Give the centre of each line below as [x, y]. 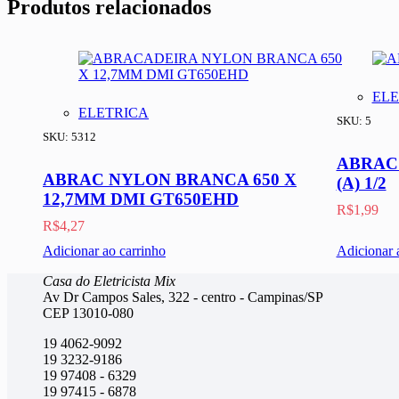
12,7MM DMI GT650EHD [141, 199]
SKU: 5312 [69, 137]
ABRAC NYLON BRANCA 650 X [170, 180]
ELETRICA [114, 113]
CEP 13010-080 [88, 313]
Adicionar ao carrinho [104, 251]
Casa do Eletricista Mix [109, 281]
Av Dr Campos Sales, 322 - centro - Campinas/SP [183, 297]
